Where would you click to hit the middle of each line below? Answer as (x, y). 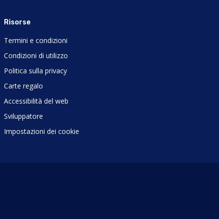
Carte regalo (24, 86)
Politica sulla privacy (36, 71)
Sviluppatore (24, 116)
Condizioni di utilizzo (36, 56)
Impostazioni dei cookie (42, 131)
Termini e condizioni (36, 41)
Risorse (18, 22)
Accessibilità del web (36, 101)
